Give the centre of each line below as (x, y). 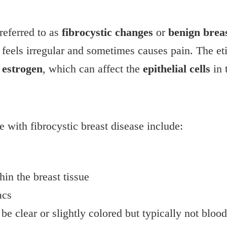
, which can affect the (92, 69)
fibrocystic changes (107, 33)
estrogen (22, 69)
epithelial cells (176, 69)
